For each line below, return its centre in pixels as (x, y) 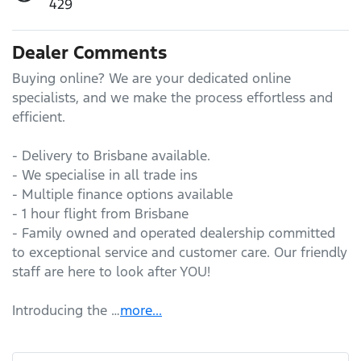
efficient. (39, 116)
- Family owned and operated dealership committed (174, 232)
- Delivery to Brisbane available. (111, 155)
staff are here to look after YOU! (111, 271)
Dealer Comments (89, 52)
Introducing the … (66, 310)
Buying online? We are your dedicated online (151, 78)
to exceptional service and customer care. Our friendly (180, 252)
